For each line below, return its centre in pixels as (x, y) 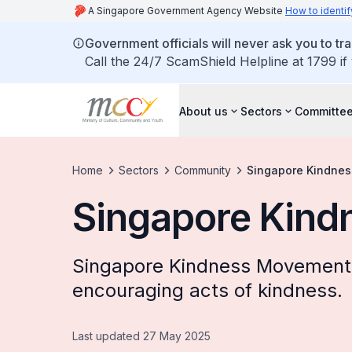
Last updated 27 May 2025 (141, 336)
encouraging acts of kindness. (207, 290)
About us (203, 111)
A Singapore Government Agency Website (187, 11)
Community (203, 170)
